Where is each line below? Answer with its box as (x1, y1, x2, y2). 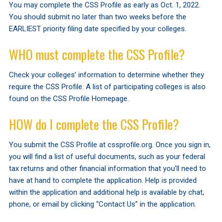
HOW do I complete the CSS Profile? (8, 114, 179, 134)
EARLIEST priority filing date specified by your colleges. (8, 24, 186, 33)
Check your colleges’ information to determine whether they (8, 70, 204, 79)
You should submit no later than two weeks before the (8, 12, 186, 21)
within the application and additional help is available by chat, (8, 187, 204, 197)
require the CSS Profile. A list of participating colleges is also (8, 82, 206, 91)
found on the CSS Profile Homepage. (8, 94, 129, 103)
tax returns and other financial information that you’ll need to (8, 164, 206, 173)
